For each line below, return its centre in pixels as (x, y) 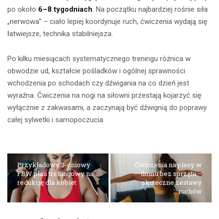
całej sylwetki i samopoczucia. (56, 120)
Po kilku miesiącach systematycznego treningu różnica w (99, 59)
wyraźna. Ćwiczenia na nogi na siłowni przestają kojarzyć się (104, 96)
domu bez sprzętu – (171, 174)
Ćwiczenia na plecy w (168, 165)
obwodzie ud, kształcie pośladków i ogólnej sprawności (96, 71)
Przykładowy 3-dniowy (54, 165)
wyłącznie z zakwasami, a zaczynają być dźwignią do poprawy (107, 108)
